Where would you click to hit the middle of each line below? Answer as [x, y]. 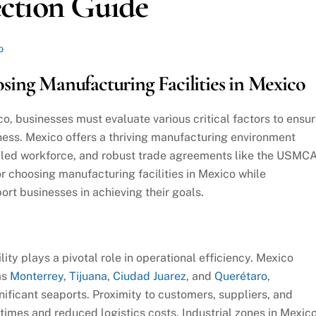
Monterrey [37, 276]
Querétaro [241, 276]
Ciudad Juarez [150, 276]
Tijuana [88, 276]
